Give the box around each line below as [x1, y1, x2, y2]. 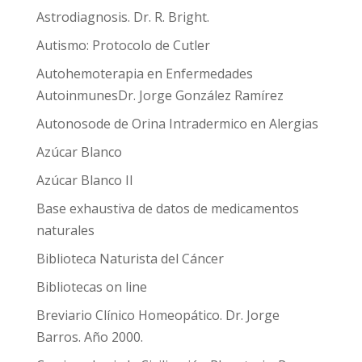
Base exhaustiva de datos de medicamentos [36, 200, 299, 217]
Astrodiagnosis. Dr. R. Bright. [36, 8, 209, 26]
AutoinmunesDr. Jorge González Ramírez [36, 86, 284, 104]
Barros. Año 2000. [36, 328, 143, 346]
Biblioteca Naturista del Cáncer [36, 250, 224, 267]
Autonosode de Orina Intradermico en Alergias [36, 115, 318, 133]
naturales [36, 221, 95, 239]
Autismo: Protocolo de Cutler [36, 36, 210, 54]
